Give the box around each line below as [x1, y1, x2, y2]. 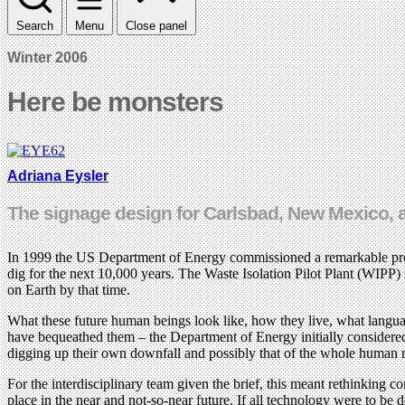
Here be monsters [7, 86, 223, 117]
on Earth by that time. [7, 281, 130, 297]
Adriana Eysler [7, 167, 108, 184]
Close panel [126, 18, 187, 33]
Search [16, 18, 53, 33]
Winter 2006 [7, 49, 88, 65]
